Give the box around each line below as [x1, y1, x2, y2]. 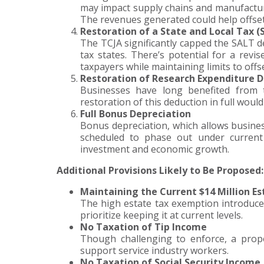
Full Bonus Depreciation [80, 107, 191, 121]
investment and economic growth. [80, 143, 229, 156]
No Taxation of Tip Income [80, 220, 207, 234]
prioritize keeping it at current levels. [80, 209, 243, 222]
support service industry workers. [80, 244, 229, 258]
